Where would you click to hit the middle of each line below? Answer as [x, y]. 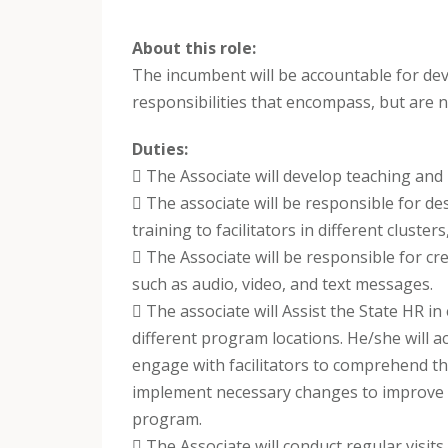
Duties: [160, 148]
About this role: [194, 47]
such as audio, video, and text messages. [282, 283]
